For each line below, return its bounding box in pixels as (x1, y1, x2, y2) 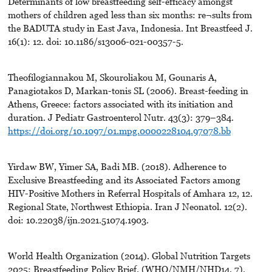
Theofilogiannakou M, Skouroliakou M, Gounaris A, (7, 72, 217, 83)
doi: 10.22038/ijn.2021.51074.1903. (7, 214, 149, 226)
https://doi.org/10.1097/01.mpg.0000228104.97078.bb (7, 125, 231, 137)
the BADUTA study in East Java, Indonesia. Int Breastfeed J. (7, 22, 253, 34)
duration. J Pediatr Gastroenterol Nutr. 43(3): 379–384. (7, 112, 234, 123)
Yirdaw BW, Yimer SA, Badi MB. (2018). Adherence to (7, 161, 226, 172)
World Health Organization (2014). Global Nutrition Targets (7, 250, 250, 262)
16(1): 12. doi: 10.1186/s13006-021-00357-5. (7, 36, 183, 47)
